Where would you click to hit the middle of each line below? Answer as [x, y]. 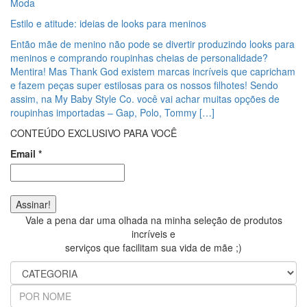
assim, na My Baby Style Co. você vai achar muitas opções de [145, 99]
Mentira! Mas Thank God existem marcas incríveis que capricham [153, 71]
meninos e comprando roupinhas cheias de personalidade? [139, 58]
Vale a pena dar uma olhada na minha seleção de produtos [153, 220]
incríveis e [153, 234]
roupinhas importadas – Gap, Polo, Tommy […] [112, 112]
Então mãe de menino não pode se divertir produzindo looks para [152, 44]
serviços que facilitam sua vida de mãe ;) [153, 247]
